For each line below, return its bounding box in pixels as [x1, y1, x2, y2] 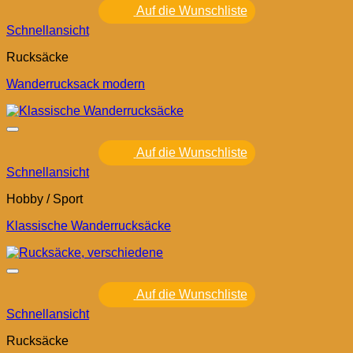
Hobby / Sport [6, 192, 83, 206]
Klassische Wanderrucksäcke [6, 219, 171, 233]
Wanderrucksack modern [6, 77, 145, 91]
